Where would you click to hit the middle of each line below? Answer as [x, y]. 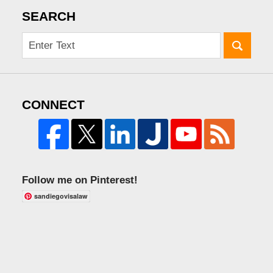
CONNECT [53, 105]
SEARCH [48, 16]
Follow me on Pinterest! [80, 180]
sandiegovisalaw [61, 196]
